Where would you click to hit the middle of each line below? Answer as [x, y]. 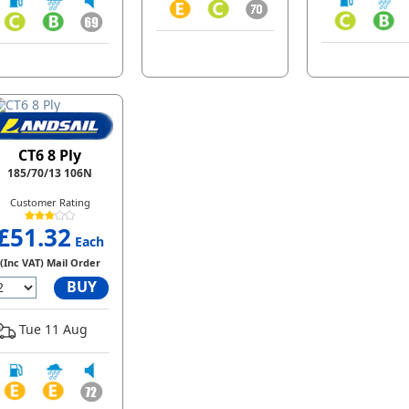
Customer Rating [50, 202]
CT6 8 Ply [50, 155]
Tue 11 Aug [51, 329]
